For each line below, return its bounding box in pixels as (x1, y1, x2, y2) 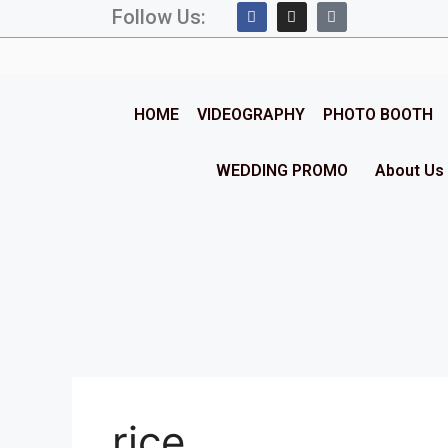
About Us (375, 161, 444, 180)
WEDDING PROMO (216, 161, 348, 180)
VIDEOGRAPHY (197, 105, 305, 124)
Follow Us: (112, 5, 206, 29)
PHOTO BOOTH (323, 105, 433, 124)
